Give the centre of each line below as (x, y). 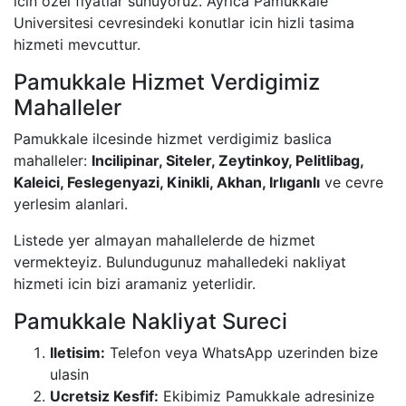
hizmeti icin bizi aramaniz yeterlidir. (135, 283)
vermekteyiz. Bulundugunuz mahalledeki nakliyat (180, 261)
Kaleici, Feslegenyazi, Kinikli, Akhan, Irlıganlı (167, 182)
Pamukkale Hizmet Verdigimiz (167, 82)
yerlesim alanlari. (71, 203)
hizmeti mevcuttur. (77, 44)
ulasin (69, 374)
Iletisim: (77, 352)
